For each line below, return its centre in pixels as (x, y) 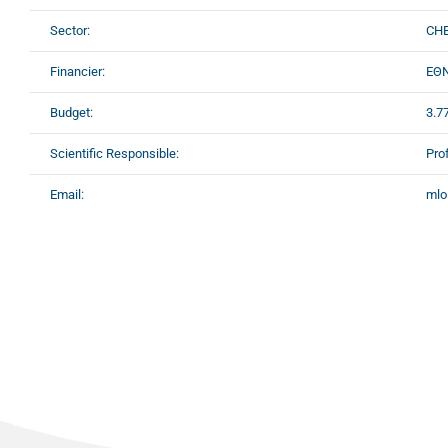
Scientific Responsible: (114, 153)
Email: (67, 194)
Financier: (77, 71)
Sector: (70, 30)
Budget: (71, 112)
